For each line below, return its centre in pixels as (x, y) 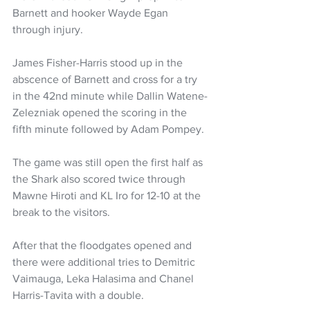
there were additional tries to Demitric (105, 262)
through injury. (49, 30)
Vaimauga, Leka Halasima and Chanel (104, 279)
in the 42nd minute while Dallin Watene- (110, 96)
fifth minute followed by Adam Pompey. (110, 129)
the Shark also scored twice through (100, 179)
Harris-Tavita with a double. (78, 295)
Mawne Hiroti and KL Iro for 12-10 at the (108, 196)
